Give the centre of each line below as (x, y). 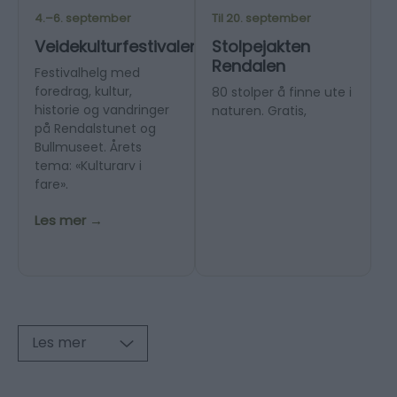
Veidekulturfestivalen (117, 47)
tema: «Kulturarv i (88, 166)
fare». (51, 185)
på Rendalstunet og (95, 129)
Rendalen (248, 66)
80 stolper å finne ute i (281, 93)
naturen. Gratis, (259, 111)
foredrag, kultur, (83, 92)
